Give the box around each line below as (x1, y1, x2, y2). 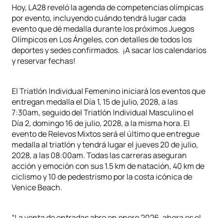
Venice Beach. (12, 182, 62, 193)
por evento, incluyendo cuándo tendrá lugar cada (12, 13, 186, 23)
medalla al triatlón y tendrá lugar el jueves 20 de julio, (12, 139, 198, 150)
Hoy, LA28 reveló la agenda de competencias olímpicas (12, 2, 203, 13)
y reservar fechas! (12, 55, 77, 66)
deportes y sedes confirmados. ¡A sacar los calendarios (12, 45, 206, 55)
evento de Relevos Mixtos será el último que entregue (12, 128, 200, 139)
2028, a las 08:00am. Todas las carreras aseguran (12, 150, 187, 161)
